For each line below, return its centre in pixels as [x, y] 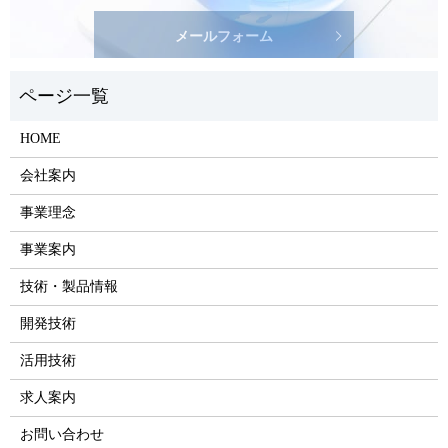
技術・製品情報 [68, 286]
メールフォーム [224, 10]
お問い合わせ [61, 434]
